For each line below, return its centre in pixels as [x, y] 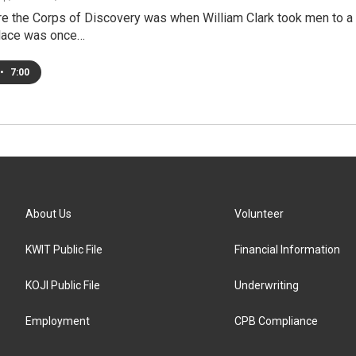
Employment [58, 321]
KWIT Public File [64, 250]
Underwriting [267, 285]
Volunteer [259, 214]
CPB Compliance [277, 321]
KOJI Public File [63, 285]
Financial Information [288, 250]
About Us [48, 214]
